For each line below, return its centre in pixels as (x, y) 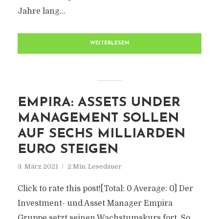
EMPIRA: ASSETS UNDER (99, 103)
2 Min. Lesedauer (94, 166)
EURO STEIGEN (68, 150)
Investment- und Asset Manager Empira (95, 203)
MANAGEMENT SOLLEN (98, 119)
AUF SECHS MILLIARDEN (101, 134)
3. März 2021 (38, 166)
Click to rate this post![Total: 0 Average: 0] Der (105, 189)
